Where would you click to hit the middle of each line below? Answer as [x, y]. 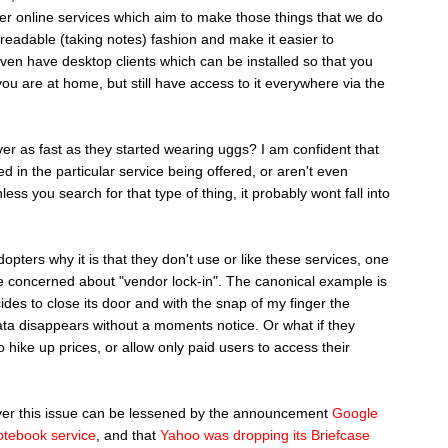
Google [355, 412]
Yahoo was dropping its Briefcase [265, 434]
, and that [128, 434]
